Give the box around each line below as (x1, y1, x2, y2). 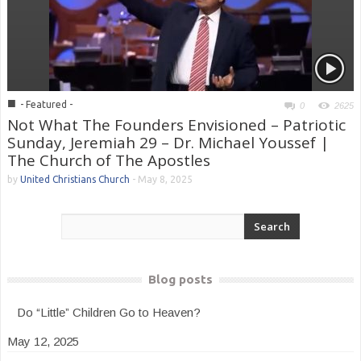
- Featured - (20, 99, 73, 110)
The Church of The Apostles (7, 150, 210, 171)
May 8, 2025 (138, 174, 193, 185)
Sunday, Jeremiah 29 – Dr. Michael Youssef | (7, 132, 329, 153)
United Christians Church (20, 174, 130, 185)
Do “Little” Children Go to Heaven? (17, 305, 201, 319)
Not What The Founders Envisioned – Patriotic (7, 114, 346, 135)
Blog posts (148, 272, 213, 286)
